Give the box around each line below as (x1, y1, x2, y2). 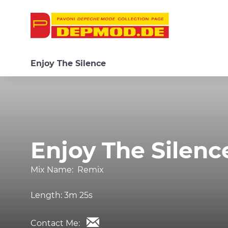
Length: (31, 190, 64, 200)
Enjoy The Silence (31, 59, 106, 68)
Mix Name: (31, 165, 77, 175)
